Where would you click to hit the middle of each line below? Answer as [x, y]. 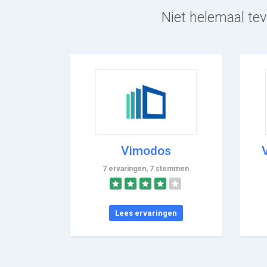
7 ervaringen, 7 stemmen [146, 168]
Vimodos [146, 150]
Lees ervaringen [146, 213]
